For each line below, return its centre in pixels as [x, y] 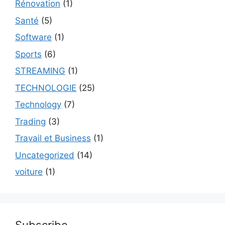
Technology [38, 105]
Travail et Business [53, 138]
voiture [29, 172]
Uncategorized [45, 155]
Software [33, 37]
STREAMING [40, 71]
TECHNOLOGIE [46, 88]
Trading [30, 121]
